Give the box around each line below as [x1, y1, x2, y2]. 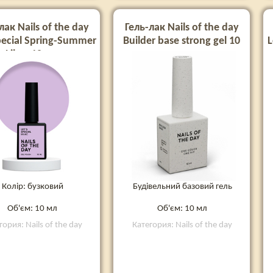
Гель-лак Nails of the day [124, 22, 239, 34]
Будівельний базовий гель [132, 182, 232, 191]
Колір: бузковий [1, 182, 63, 191]
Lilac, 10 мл [5, 49, 58, 60]
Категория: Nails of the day [132, 220, 232, 230]
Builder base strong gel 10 [123, 35, 240, 47]
